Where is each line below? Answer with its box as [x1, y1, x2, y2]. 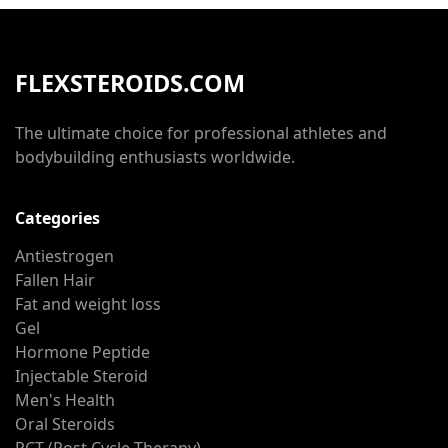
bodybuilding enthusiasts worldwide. [15, 146, 295, 168]
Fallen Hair [15, 269, 95, 291]
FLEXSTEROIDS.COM [15, 67, 245, 99]
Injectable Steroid [15, 365, 148, 387]
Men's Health [15, 389, 115, 411]
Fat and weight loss [15, 293, 161, 315]
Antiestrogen [15, 245, 114, 267]
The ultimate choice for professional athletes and [15, 122, 387, 144]
